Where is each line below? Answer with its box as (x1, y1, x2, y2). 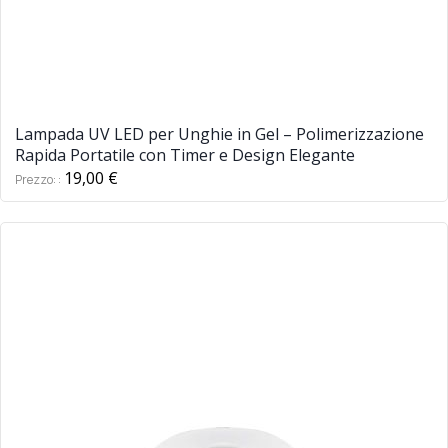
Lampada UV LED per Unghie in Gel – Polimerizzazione (15, 122, 424, 145)
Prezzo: (15, 170, 58, 188)
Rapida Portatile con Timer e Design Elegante (15, 143, 355, 166)
